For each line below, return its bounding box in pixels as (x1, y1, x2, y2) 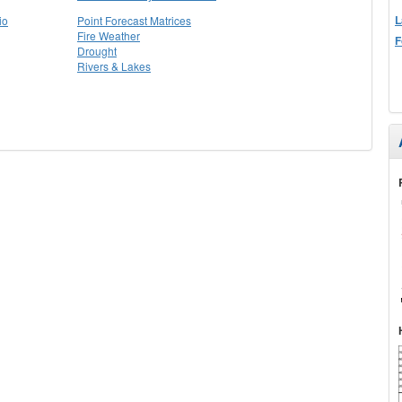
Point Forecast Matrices (77, 13, 191, 28)
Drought (77, 43, 117, 58)
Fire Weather (77, 28, 140, 43)
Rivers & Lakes (77, 58, 151, 74)
